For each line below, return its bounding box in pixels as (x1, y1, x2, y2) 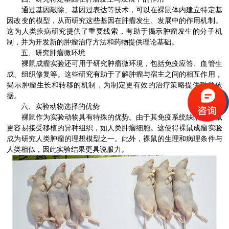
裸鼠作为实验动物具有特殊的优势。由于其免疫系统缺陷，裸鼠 (7, 113, 222, 121)
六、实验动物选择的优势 (7, 102, 100, 110)
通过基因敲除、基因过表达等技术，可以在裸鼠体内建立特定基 (7, 6, 222, 14)
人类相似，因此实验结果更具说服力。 (7, 145, 129, 153)
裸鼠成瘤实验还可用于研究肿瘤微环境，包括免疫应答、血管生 (7, 59, 222, 67)
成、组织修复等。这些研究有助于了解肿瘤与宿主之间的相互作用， (7, 70, 222, 78)
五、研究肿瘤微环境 (7, 49, 86, 57)
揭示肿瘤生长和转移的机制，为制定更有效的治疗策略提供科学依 (7, 81, 222, 89)
